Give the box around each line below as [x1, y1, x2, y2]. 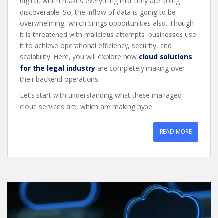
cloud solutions [139, 52, 192, 61]
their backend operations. [20, 74, 102, 84]
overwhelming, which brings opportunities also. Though [20, 18, 194, 28]
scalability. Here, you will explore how [20, 52, 139, 61]
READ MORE [160, 127, 192, 136]
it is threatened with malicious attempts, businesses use [20, 29, 196, 39]
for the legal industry [20, 63, 95, 73]
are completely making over [95, 63, 185, 73]
